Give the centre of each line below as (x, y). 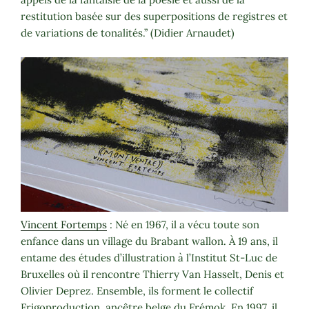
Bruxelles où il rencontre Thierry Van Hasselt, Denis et (152, 274)
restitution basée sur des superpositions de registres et (154, 17)
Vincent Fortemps (64, 224)
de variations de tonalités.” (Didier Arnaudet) (128, 33)
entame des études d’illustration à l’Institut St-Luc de (149, 257)
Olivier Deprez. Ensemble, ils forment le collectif (137, 290)
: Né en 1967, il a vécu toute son (183, 224)
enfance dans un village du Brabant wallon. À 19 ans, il (149, 241)
